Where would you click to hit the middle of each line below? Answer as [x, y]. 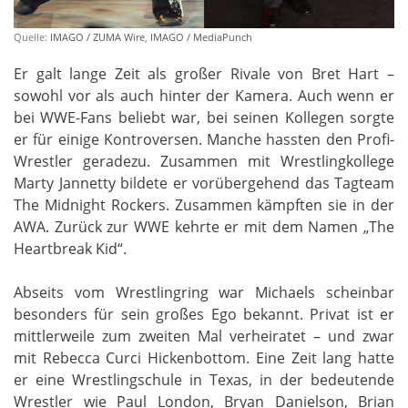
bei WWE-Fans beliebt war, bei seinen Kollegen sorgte [204, 118]
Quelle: [32, 37]
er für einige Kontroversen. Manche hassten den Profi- [204, 140]
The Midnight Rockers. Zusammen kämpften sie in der [204, 205]
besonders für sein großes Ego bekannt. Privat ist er [204, 315]
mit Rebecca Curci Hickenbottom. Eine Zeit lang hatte [204, 358]
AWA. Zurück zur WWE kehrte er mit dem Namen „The [204, 227]
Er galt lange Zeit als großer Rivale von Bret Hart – [204, 74]
